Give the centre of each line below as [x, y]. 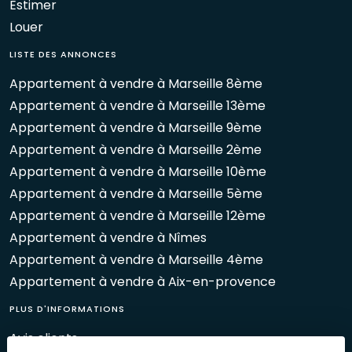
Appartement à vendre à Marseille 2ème [136, 149]
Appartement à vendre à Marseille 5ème [136, 193]
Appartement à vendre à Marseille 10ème [138, 171]
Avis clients [44, 339]
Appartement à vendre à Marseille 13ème [137, 105]
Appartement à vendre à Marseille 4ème [136, 259]
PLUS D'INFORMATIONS [67, 308]
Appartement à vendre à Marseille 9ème [136, 127]
